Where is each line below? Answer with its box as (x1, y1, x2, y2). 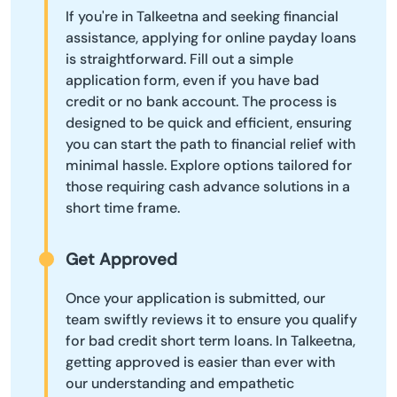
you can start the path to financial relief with (66, 134, 355, 153)
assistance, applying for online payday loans (66, 27, 356, 47)
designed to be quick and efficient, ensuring (66, 113, 352, 132)
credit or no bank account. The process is (66, 91, 337, 111)
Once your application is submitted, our (66, 289, 325, 308)
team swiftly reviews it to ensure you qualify (66, 310, 357, 330)
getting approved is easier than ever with (66, 353, 335, 372)
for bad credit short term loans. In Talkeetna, (66, 331, 355, 351)
